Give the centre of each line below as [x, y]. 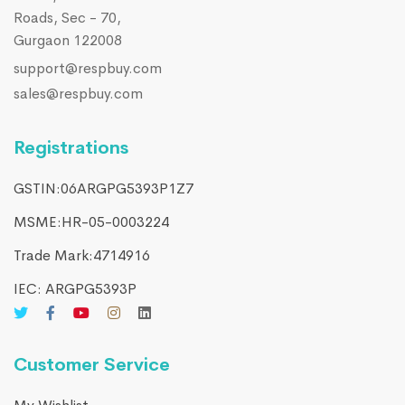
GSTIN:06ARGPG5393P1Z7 [104, 189]
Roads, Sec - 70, [67, 18]
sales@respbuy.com [78, 94]
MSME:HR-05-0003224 [91, 222]
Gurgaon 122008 [68, 41]
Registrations [71, 148]
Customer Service [92, 365]
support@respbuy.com [88, 69]
